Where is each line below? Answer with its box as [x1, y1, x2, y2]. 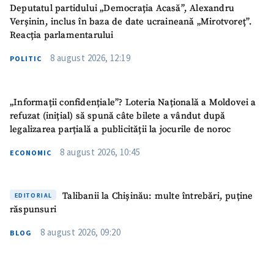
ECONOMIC [10, 147, 51, 157]
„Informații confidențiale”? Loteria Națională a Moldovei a [10, 96, 256, 108]
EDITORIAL [14, 191, 53, 200]
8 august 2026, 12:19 [50, 52, 130, 64]
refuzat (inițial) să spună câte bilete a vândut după [10, 109, 226, 122]
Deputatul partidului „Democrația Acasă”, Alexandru [10, 2, 234, 15]
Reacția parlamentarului [10, 29, 114, 42]
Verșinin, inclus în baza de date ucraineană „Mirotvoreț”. [10, 16, 253, 28]
